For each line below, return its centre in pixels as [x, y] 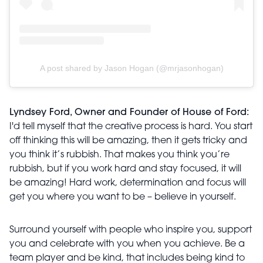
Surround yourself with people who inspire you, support [131, 230]
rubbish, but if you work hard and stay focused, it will [125, 169]
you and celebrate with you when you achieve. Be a [127, 245]
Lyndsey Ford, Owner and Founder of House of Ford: [129, 113]
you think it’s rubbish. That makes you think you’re [119, 155]
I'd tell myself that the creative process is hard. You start [131, 127]
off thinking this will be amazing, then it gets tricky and [128, 141]
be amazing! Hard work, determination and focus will [128, 183]
